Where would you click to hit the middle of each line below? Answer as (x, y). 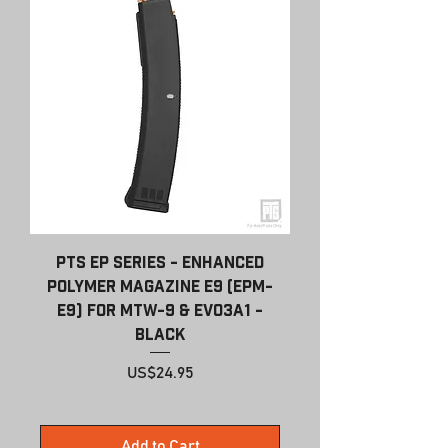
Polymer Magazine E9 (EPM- (160, 286)
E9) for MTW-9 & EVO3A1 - (160, 310)
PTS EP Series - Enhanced (160, 262)
